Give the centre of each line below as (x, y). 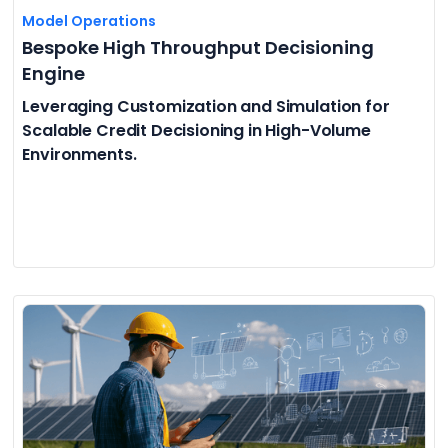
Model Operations (89, 20)
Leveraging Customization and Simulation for (206, 106)
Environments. (79, 154)
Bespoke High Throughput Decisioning (198, 47)
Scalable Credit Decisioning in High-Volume (196, 130)
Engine (54, 73)
